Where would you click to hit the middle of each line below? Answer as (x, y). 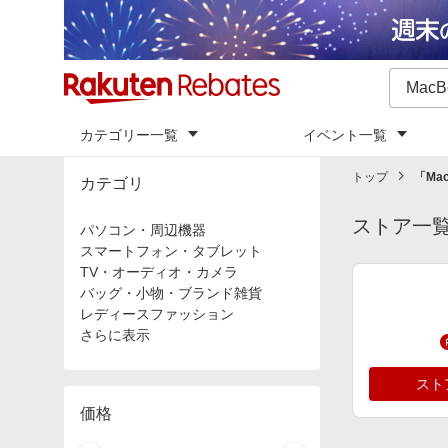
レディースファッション (157, 314)
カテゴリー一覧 (129, 135)
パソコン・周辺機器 (143, 230)
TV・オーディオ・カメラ (159, 272)
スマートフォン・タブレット (171, 251)
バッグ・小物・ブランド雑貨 (171, 293)
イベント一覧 (345, 135)
